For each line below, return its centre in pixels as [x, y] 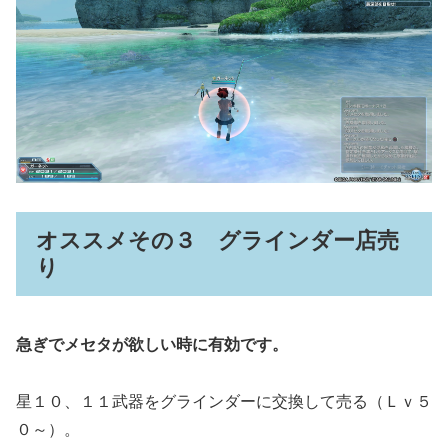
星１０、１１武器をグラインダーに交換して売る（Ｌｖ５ [224, 401]
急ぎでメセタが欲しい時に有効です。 [152, 345]
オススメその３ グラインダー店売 [217, 240]
